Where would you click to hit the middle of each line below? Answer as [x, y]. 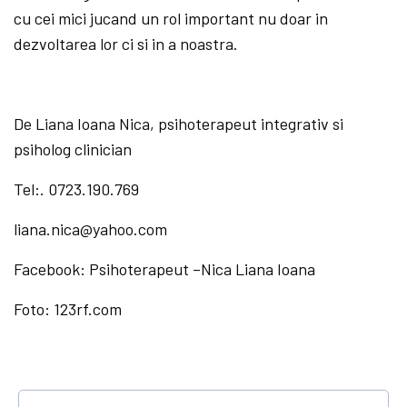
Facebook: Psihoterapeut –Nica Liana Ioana [165, 268]
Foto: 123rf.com [68, 308]
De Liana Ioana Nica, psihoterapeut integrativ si [179, 123]
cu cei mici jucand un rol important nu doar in [171, 18]
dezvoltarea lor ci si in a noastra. [126, 43]
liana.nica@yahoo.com [90, 228]
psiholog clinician [73, 149]
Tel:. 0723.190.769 [77, 189]
